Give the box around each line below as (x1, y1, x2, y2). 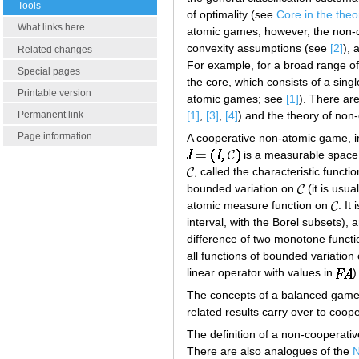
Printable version (18, 87, 91, 99)
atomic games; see (187, 91, 286, 105)
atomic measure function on (187, 199, 331, 212)
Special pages (18, 65, 80, 77)
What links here (18, 22, 85, 34)
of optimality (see (187, 7, 276, 21)
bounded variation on (187, 182, 297, 196)
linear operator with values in (187, 266, 336, 280)
